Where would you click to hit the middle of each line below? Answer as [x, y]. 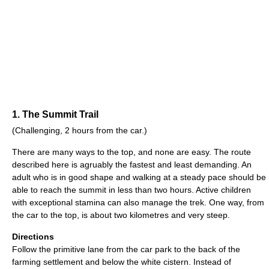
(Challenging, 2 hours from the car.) [80, 130]
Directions [33, 236]
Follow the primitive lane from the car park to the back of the [126, 249]
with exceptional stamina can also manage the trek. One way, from [138, 202]
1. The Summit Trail [55, 114]
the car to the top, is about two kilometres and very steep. [121, 215]
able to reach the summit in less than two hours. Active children [131, 189]
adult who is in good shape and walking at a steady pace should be [139, 177]
